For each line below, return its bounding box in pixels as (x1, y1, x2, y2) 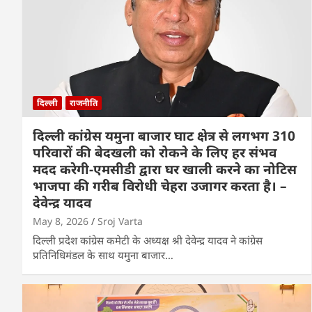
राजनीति (70, 96, 97, 109)
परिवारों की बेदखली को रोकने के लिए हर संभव (33, 143, 276, 162)
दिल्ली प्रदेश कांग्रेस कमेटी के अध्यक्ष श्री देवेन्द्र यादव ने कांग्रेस (33, 233, 263, 247)
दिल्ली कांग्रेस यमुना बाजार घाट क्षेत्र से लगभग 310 (33, 126, 295, 145)
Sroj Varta (97, 214, 143, 228)
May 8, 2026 (33, 214, 88, 228)
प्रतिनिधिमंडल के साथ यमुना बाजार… (33, 247, 173, 262)
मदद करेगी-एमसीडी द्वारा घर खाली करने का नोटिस (33, 159, 297, 178)
